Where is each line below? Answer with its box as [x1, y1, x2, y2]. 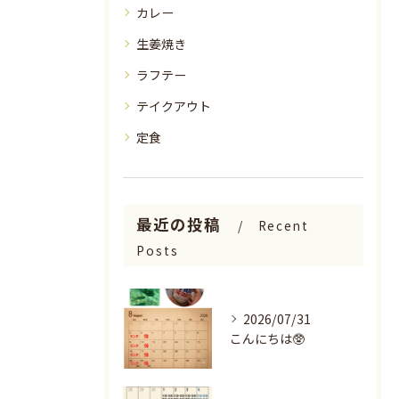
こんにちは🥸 [230, 330, 305, 347]
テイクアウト [136, 97, 211, 115]
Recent [257, 216, 310, 234]
